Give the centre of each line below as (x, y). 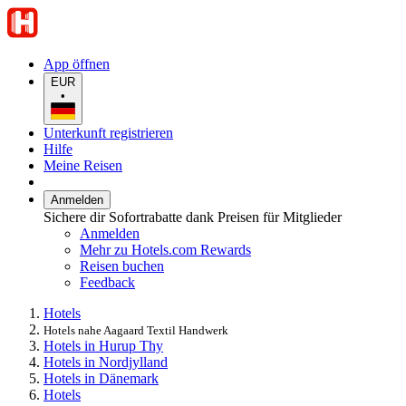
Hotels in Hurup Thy (103, 345)
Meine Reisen (83, 165)
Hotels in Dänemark (101, 378)
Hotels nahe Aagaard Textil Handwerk (136, 330)
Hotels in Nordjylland (106, 362)
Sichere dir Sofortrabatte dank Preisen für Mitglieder (193, 217)
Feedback (107, 282)
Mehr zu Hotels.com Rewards (165, 249)
